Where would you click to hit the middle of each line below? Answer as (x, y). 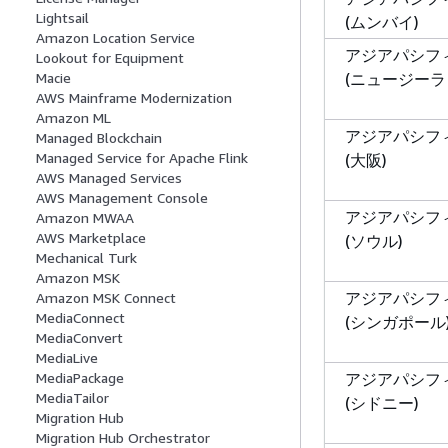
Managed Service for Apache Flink (142, 158)
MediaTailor (72, 398)
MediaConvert (79, 338)
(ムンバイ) (382, 21)
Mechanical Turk (86, 258)
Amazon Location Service (115, 38)
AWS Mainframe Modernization (134, 98)
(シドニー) (382, 402)
